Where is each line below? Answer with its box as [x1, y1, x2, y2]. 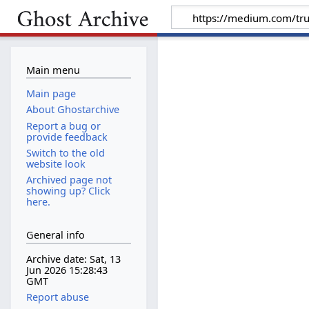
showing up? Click [26, 183, 110, 197]
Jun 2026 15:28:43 [26, 263, 108, 277]
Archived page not [26, 172, 112, 186]
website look [26, 157, 86, 170]
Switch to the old [26, 146, 105, 159]
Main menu [26, 63, 80, 77]
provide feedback [26, 130, 108, 143]
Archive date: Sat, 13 [26, 252, 121, 266]
